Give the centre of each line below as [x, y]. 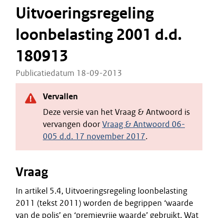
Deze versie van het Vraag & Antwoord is [116, 112]
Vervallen [60, 96]
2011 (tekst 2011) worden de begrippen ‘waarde [104, 203]
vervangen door [73, 124]
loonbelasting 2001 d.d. [99, 35]
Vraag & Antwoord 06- [144, 124]
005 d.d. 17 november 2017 [94, 136]
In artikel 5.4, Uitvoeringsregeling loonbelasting [101, 191]
